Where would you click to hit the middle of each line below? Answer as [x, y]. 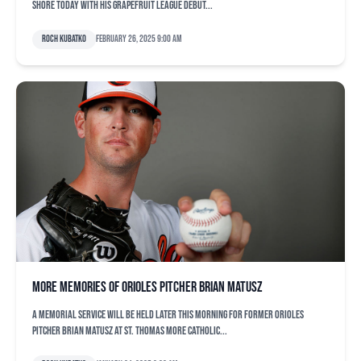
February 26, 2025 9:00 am [139, 39]
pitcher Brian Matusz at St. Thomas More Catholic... [130, 331]
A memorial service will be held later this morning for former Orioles [168, 315]
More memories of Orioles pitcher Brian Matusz [147, 287]
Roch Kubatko [64, 39]
